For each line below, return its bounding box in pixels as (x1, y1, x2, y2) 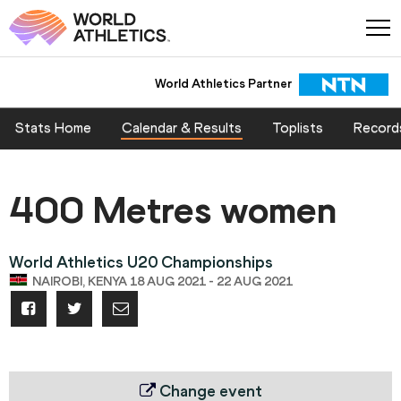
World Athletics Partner (154, 75, 292, 91)
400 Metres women (9, 187, 337, 234)
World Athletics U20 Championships (9, 252, 273, 273)
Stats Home (15, 119, 91, 137)
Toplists (272, 119, 323, 137)
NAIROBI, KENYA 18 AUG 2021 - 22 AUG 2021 (32, 274, 293, 290)
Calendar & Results (122, 119, 242, 137)
